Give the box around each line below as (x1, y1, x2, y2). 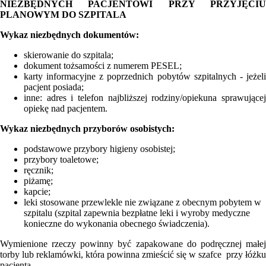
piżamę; (24, 175, 53, 186)
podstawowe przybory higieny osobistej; (24, 143, 175, 154)
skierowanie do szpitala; (24, 49, 113, 60)
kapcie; (24, 186, 50, 197)
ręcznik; (24, 164, 53, 175)
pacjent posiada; (24, 81, 84, 92)
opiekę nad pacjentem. (24, 103, 107, 113)
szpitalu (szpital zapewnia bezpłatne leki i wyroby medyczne (24, 207, 250, 218)
